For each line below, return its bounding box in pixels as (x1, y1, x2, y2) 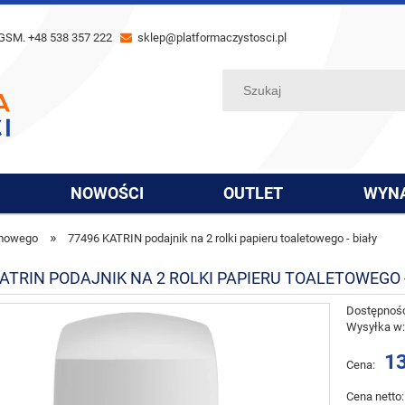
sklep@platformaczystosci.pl (135, 31, 287, 44)
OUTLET (223, 184, 284, 202)
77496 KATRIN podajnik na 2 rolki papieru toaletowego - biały (68, 231, 378, 245)
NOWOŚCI (70, 184, 144, 202)
